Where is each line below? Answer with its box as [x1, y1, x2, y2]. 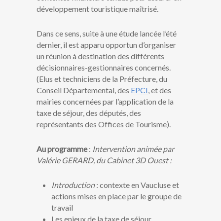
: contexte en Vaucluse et [96, 180, 179, 190]
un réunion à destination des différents [37, 51, 164, 61]
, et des [148, 85, 171, 95]
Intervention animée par [92, 144, 174, 154]
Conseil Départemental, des [37, 85, 131, 95]
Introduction [51, 180, 96, 190]
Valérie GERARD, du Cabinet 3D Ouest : [37, 155, 172, 165]
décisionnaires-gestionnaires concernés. [37, 63, 171, 73]
